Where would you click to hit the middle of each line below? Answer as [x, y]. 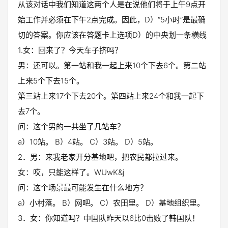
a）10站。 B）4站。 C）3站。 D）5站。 [88, 142]
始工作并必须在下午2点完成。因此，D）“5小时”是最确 [112, 20]
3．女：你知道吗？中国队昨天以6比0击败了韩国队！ [109, 218]
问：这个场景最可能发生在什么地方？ [83, 188]
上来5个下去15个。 [51, 81]
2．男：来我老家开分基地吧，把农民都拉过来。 [100, 157]
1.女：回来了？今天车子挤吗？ [70, 50]
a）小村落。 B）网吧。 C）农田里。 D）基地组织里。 [111, 203]
